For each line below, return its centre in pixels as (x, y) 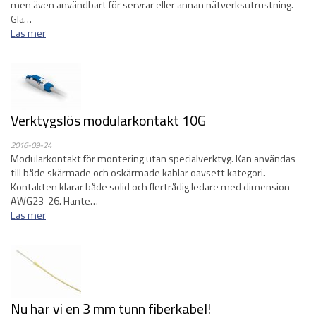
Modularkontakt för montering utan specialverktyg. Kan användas (153, 159)
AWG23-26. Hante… (54, 201)
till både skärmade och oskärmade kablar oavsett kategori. (138, 173)
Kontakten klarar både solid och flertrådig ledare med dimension (150, 187)
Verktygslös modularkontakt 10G (108, 120)
